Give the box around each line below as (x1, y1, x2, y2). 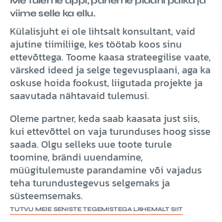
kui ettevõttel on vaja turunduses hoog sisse (10, 123, 211, 139)
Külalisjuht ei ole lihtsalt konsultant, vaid (10, 23, 195, 39)
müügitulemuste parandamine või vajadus (10, 162, 202, 177)
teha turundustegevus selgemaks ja (10, 175, 170, 190)
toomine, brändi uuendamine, (10, 149, 143, 165)
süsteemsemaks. (10, 188, 83, 203)
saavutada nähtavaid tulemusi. (10, 88, 149, 103)
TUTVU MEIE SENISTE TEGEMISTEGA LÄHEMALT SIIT (10, 205, 183, 213)
